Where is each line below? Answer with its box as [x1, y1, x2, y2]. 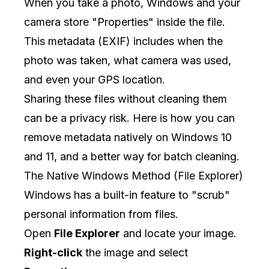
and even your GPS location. [24, 73, 165, 86]
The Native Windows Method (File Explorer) [24, 169, 243, 182]
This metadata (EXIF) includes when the [24, 35, 223, 47]
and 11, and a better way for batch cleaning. [24, 150, 240, 163]
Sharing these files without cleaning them [24, 92, 227, 105]
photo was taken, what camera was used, [24, 54, 231, 67]
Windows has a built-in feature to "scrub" [24, 189, 230, 201]
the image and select [82, 246, 188, 259]
